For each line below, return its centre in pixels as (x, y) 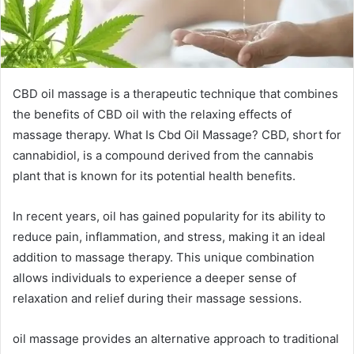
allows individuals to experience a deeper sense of (154, 277)
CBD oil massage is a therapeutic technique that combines (175, 93)
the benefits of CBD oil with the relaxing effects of (152, 114)
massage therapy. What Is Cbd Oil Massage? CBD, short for (177, 134)
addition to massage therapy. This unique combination (164, 257)
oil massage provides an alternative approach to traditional (176, 338)
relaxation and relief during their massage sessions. (157, 298)
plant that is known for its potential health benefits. (154, 175)
